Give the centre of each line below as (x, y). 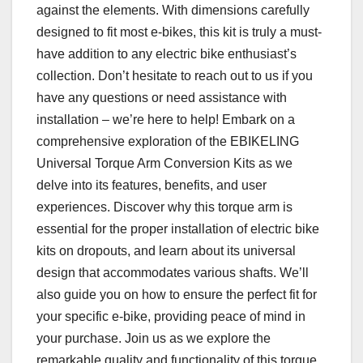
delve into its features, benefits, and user (152, 186)
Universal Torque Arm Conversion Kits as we (164, 164)
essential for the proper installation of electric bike (178, 229)
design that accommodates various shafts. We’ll (173, 273)
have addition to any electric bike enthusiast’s (167, 54)
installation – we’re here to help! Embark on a (166, 120)
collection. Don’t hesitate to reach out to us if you (175, 76)
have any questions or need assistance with (162, 98)
